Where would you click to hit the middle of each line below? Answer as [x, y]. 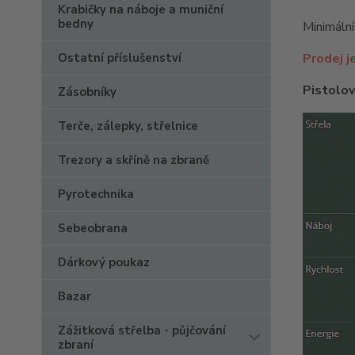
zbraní [76, 345]
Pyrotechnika [96, 194]
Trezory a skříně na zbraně [134, 160]
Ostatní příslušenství [120, 58]
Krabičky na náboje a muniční [141, 10]
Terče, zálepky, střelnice [128, 126]
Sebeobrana [93, 228]
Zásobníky [87, 92]
